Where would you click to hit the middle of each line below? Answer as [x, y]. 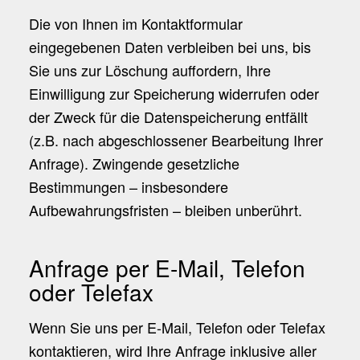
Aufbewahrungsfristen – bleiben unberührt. [165, 209]
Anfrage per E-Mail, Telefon [167, 267]
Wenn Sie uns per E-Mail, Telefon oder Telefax [177, 327]
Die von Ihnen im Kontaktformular [135, 23]
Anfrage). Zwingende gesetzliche [134, 163]
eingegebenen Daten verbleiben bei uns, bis [170, 46]
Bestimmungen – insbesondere [128, 186]
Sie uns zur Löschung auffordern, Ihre [149, 70]
